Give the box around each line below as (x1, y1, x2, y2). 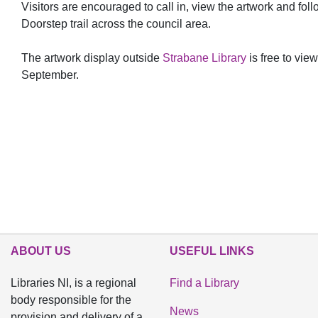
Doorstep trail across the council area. (21, 18, 211, 31)
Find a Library (170, 277, 239, 289)
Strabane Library (163, 52, 246, 65)
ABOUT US (11, 245, 71, 257)
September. (21, 69, 79, 82)
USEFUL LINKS (170, 245, 254, 257)
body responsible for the (11, 294, 131, 306)
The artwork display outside (21, 52, 163, 65)
